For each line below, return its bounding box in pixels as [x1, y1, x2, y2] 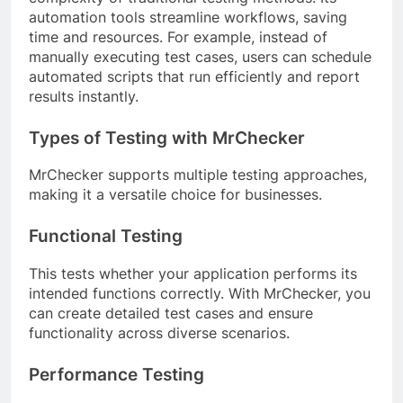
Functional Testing [29, 226, 183, 247]
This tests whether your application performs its [29, 264, 357, 283]
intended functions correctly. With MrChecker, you [29, 284, 371, 303]
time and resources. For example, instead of [29, 27, 327, 46]
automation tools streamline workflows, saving [29, 7, 347, 26]
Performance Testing [29, 364, 204, 386]
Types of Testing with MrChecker [29, 127, 305, 148]
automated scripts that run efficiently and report [29, 67, 360, 85]
